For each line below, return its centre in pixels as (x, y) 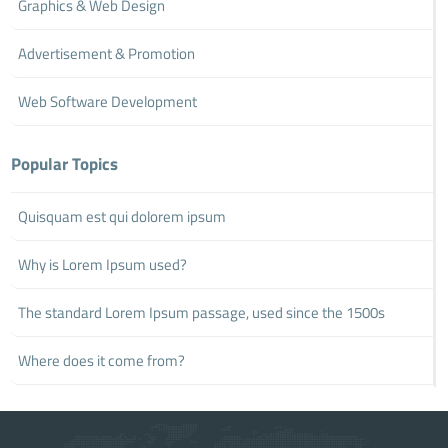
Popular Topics (65, 163)
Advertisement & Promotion (107, 53)
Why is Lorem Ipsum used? (103, 264)
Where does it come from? (102, 360)
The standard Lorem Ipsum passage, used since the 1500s (202, 312)
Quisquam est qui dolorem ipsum (122, 216)
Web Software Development (108, 101)
